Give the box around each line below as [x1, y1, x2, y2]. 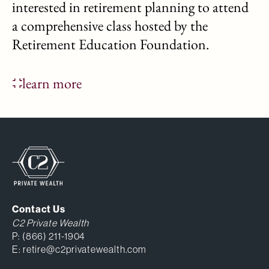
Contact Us [12, 204, 65, 216]
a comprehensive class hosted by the [12, 16, 208, 35]
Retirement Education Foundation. [12, 34, 210, 53]
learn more [22, 73, 82, 92]
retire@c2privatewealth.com [22, 244, 147, 255]
